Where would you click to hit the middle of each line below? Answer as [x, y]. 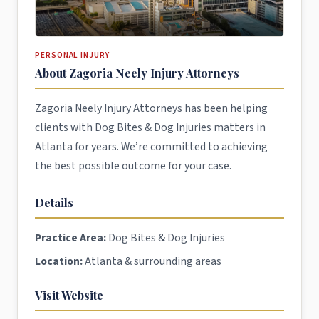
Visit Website [69, 295]
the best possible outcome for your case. [133, 166]
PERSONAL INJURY [72, 55]
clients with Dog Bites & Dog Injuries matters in [150, 127]
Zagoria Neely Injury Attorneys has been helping [151, 108]
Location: [59, 261]
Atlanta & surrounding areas [152, 261]
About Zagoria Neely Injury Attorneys [137, 73]
